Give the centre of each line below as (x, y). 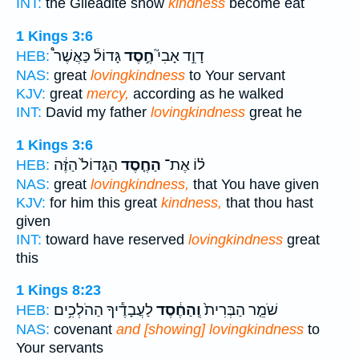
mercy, (108, 93)
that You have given (254, 184)
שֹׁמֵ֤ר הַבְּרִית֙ (240, 311)
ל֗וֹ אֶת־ (183, 165)
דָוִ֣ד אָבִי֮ (179, 56)
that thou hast (268, 202)
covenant (83, 330)
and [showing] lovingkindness (210, 330)
